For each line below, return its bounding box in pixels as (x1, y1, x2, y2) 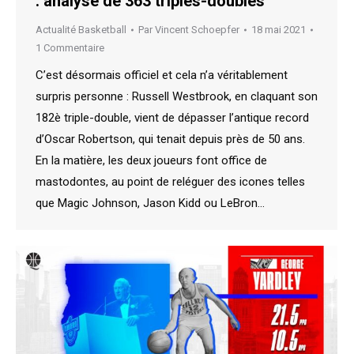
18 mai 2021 (251, 24, 306, 36)
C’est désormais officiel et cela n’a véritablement (36, 68, 288, 82)
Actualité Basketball (36, 24, 126, 36)
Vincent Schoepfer (155, 24, 239, 36)
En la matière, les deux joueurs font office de (36, 153, 267, 168)
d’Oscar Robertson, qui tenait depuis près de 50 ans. (36, 132, 305, 146)
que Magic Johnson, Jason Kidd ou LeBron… (36, 196, 265, 210)
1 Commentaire (36, 42, 104, 54)
